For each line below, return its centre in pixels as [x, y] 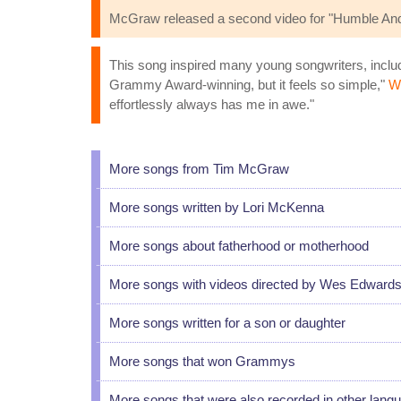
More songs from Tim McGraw [199, 169]
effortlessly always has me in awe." [212, 104]
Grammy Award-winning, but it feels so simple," [249, 85]
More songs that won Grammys [202, 361]
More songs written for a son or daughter [227, 323]
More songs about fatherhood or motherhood [239, 246]
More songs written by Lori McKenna [217, 207]
